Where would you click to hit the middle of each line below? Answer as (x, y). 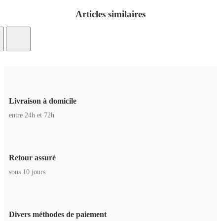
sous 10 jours (27, 172)
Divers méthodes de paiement (58, 215)
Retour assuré (32, 158)
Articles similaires (110, 14)
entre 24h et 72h (32, 115)
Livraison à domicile (43, 101)
